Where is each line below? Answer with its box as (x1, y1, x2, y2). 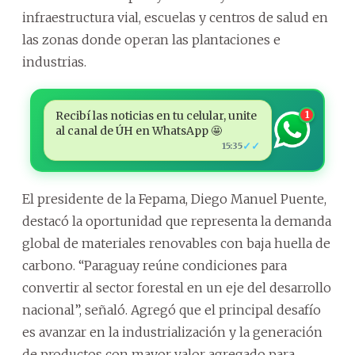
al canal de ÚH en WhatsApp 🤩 (55, 123, 222, 138)
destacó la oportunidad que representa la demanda (22, 212, 331, 229)
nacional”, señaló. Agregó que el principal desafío (22, 301, 321, 318)
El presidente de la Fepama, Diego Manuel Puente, (22, 190, 326, 207)
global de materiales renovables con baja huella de (22, 235, 330, 251)
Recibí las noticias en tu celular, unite (55, 108, 257, 123)
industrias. (22, 53, 86, 70)
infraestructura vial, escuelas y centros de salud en (22, 9, 328, 25)
